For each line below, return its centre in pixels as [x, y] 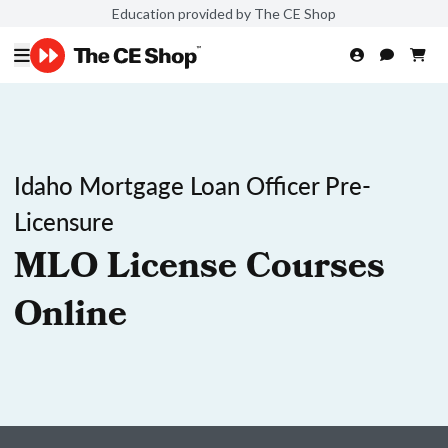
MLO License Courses [199, 270]
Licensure [64, 221]
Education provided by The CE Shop [224, 13]
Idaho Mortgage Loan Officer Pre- [192, 185]
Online [70, 318]
